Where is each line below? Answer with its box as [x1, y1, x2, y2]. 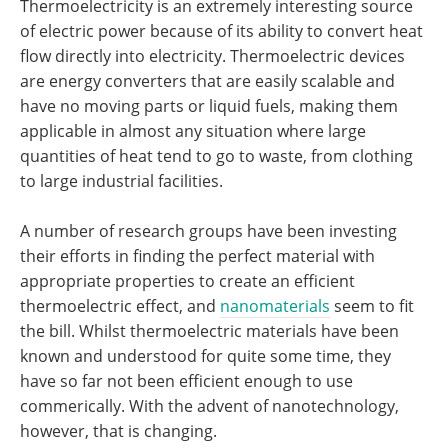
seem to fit [330, 295, 414, 317]
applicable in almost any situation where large [20, 120, 366, 142]
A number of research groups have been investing [20, 220, 397, 242]
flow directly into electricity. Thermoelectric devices [20, 45, 405, 67]
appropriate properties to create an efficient [20, 270, 355, 292]
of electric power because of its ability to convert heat [20, 20, 423, 42]
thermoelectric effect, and [20, 295, 220, 317]
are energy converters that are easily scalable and [20, 70, 395, 92]
